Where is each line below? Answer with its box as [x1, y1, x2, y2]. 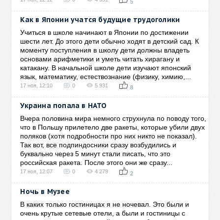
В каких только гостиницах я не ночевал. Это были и [20, 200, 190, 208]
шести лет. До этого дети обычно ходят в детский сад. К [20, 37, 199, 45]
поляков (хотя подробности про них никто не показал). [20, 132, 197, 140]
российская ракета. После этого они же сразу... [20, 159, 173, 166]
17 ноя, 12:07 [20, 168, 53, 174]
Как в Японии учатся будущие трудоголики [20, 15, 180, 24]
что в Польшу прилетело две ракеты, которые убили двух [20, 123, 205, 131]
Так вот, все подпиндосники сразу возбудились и [20, 141, 177, 149]
